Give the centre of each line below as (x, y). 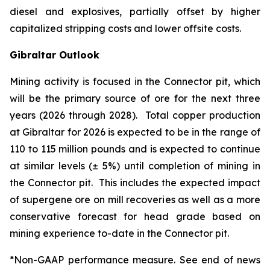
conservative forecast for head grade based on (135, 216)
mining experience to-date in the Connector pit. (119, 233)
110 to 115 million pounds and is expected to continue (135, 149)
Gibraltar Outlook (55, 55)
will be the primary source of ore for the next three (135, 98)
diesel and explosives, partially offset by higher (135, 11)
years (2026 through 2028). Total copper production (135, 115)
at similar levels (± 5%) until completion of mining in (135, 166)
